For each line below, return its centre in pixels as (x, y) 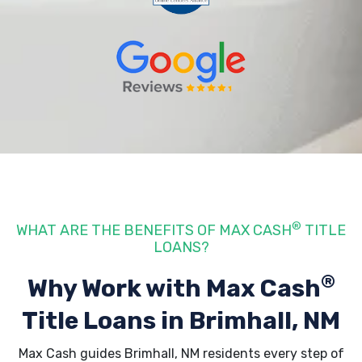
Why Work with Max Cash (174, 288)
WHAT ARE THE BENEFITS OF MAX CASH (154, 230)
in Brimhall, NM (250, 321)
